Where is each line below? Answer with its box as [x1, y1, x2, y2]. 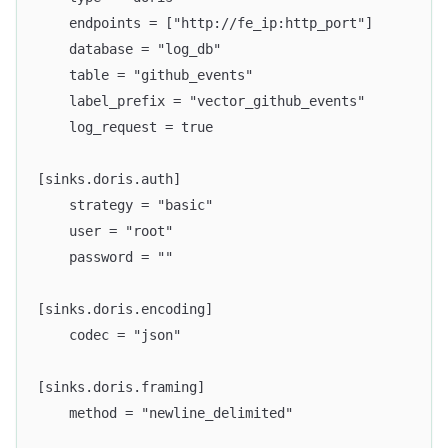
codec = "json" [37, 326, 181, 343]
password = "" [37, 248, 173, 265]
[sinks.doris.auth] [37, 170, 181, 187]
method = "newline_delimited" [37, 404, 293, 421]
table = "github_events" [37, 66, 253, 83]
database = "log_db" [37, 40, 221, 57]
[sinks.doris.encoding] [37, 300, 213, 317]
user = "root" [37, 222, 173, 239]
